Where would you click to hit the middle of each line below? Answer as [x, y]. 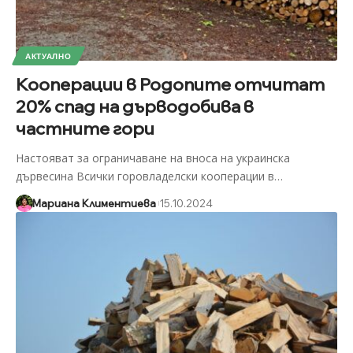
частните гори [85, 128]
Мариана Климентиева [94, 203]
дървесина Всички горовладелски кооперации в [145, 176]
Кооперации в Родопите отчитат [170, 84]
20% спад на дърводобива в [134, 106]
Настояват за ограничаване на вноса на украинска [152, 158]
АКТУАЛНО [48, 56]
